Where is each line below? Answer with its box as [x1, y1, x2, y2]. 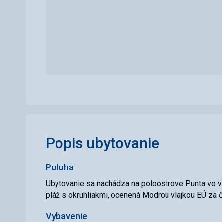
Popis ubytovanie [46, 134, 159, 152]
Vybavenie [46, 211, 87, 221]
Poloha [46, 162, 74, 172]
